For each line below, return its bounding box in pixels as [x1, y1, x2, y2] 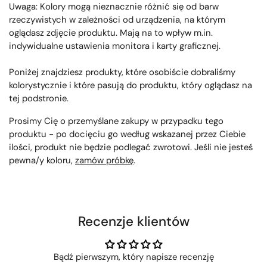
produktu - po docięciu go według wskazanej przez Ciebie [9, 128, 246, 140]
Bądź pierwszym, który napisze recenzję [53, 250, 214, 263]
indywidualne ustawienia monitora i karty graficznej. [9, 39, 223, 52]
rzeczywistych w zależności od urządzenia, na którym [9, 13, 225, 26]
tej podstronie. [9, 92, 71, 104]
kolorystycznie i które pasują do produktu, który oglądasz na [9, 79, 252, 91]
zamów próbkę [75, 154, 133, 166]
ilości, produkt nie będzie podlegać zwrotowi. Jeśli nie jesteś [9, 141, 253, 153]
